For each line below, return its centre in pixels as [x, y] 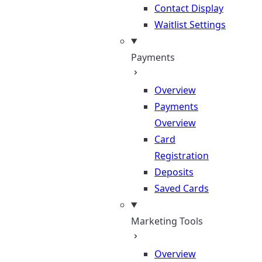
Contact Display [189, 8]
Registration [182, 156]
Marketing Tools [167, 221]
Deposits [174, 172]
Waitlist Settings [190, 25]
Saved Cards [182, 188]
